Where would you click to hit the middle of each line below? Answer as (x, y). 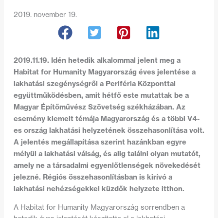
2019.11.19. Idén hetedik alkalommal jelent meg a (97, 60)
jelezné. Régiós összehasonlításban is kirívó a (93, 177)
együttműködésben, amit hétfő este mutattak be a (101, 95)
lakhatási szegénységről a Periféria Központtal (94, 84)
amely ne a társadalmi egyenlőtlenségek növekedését (107, 165)
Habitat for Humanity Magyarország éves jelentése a (104, 72)
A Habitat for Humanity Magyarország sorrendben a (99, 208)
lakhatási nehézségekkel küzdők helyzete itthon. (99, 189)
